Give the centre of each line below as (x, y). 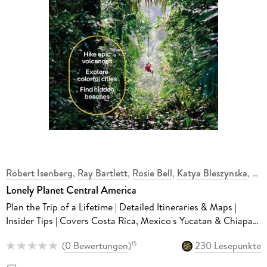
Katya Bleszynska (212, 173)
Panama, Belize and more (58, 235)
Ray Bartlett (102, 173)
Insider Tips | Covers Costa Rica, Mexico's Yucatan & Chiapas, (132, 221)
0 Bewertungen (96, 246)
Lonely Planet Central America (71, 190)
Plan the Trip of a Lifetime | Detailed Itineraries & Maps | (121, 207)
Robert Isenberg (39, 173)
